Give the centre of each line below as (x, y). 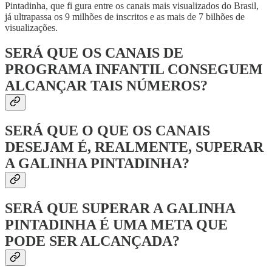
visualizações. (31, 27)
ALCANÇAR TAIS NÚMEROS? (106, 86)
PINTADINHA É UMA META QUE (116, 225)
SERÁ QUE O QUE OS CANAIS (107, 131)
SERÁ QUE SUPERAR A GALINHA (120, 209)
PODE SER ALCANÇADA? (92, 241)
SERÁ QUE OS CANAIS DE (94, 53)
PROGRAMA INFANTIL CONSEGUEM (134, 70)
